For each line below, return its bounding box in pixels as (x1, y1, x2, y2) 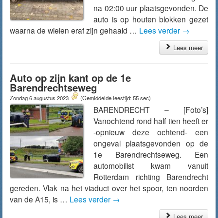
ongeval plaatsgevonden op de (93, 138, 208, 148)
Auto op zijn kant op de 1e (10, 71, 131, 85)
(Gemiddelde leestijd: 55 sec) (80, 94, 151, 102)
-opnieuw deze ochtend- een (93, 127, 208, 137)
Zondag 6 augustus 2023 (10, 94, 70, 102)
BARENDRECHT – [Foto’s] (93, 104, 208, 115)
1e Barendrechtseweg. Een (93, 149, 208, 160)
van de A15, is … (10, 194, 70, 204)
